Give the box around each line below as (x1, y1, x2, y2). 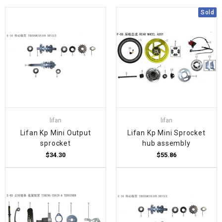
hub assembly (142, 139, 191, 148)
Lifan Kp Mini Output (20, 129, 91, 137)
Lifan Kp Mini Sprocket (127, 129, 206, 137)
